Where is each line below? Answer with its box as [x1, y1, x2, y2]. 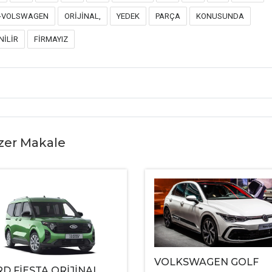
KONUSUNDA [196, 12, 244, 21]
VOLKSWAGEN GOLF [154, 256, 259, 268]
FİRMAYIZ [34, 35, 68, 44]
